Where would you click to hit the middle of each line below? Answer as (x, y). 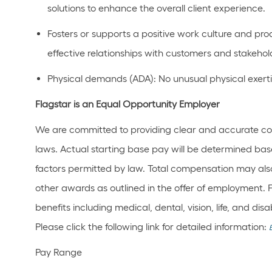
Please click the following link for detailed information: (152, 227)
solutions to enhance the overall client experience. (156, 8)
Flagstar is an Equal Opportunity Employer (127, 104)
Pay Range (59, 252)
